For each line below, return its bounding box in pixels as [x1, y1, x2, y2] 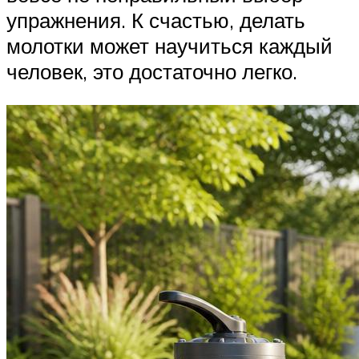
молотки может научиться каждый [6, 33, 333, 59]
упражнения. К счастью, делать [6, 7, 305, 34]
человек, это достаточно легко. [6, 58, 297, 85]
